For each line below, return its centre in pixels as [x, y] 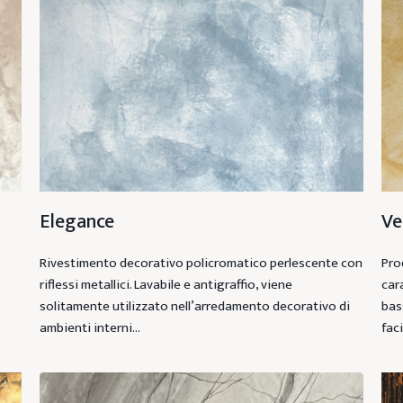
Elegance [76, 222]
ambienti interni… [90, 328]
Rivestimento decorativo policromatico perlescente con [201, 264]
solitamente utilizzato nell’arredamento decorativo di [194, 307]
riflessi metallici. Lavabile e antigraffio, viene [166, 285]
